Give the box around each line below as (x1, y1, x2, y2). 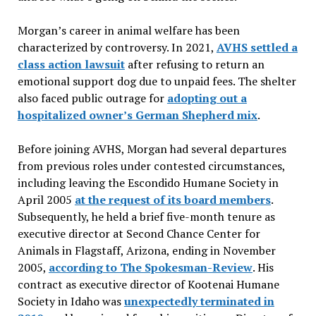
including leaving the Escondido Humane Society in (17, 174, 279, 190)
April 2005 (17, 191, 75, 207)
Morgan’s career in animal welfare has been (17, 22, 240, 38)
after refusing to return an (124, 56, 265, 72)
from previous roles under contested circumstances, (17, 157, 285, 174)
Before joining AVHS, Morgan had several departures (17, 140, 286, 157)
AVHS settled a (216, 39, 298, 55)
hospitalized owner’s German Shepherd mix (17, 107, 257, 123)
